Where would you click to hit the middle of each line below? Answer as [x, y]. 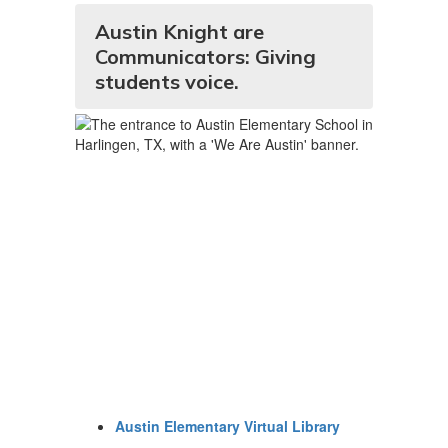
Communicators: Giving [205, 56]
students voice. [167, 81]
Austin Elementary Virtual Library [227, 426]
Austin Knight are [179, 31]
